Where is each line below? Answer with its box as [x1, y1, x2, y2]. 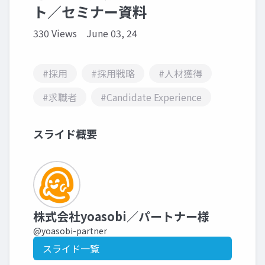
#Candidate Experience [101, 90, 202, 104]
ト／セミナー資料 [33, 1, 147, 22]
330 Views [33, 26, 77, 40]
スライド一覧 [43, 241, 99, 256]
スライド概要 [33, 126, 97, 141]
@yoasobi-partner [33, 225, 107, 237]
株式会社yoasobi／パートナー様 [33, 208, 209, 225]
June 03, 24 [86, 26, 137, 40]
